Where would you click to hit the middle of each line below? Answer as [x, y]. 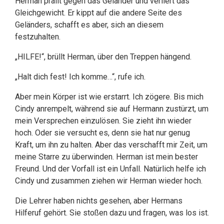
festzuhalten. [38, 37]
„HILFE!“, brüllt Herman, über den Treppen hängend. [103, 57]
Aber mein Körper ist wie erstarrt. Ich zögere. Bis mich [109, 97]
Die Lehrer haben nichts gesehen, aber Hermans [99, 201]
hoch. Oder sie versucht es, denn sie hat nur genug [102, 133]
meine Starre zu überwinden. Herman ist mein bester [106, 157]
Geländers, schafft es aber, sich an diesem [89, 25]
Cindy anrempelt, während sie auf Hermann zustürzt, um [112, 109]
